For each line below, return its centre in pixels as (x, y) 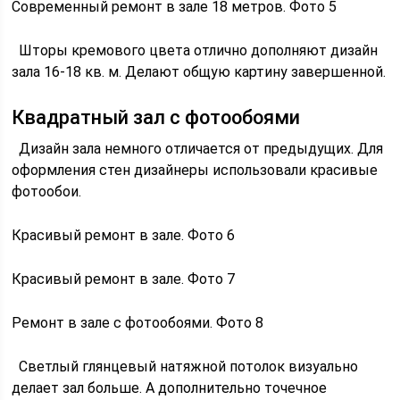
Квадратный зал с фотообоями (156, 117)
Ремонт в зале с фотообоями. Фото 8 (138, 323)
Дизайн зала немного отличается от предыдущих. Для (198, 149)
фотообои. (47, 192)
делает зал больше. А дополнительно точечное (170, 388)
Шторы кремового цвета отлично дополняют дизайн (195, 50)
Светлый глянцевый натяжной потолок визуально (185, 367)
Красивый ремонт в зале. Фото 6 (124, 235)
